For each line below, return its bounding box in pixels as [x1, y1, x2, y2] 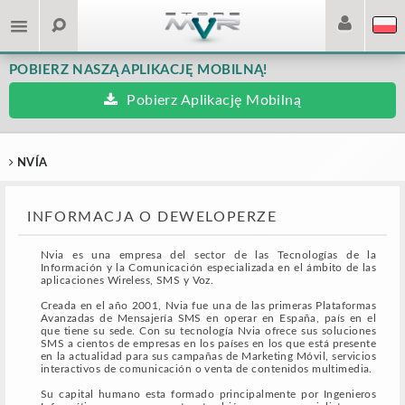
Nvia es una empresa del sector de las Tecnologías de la [41, 250, 377, 261]
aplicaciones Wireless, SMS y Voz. [41, 275, 214, 287]
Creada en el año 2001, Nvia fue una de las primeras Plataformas [41, 300, 377, 312]
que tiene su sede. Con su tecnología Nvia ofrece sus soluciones [41, 325, 377, 337]
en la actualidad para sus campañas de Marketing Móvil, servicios [41, 351, 377, 363]
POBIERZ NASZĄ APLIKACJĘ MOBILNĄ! [9, 63, 268, 77]
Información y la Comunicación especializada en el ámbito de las [41, 262, 377, 274]
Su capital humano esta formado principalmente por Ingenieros [41, 389, 377, 400]
